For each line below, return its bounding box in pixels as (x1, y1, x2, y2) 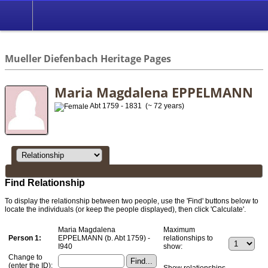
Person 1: (8, 233, 41, 242)
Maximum (163, 225, 195, 234)
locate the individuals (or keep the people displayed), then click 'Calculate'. (5, 205, 246, 214)
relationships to (163, 233, 213, 242)
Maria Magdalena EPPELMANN (54, 83, 253, 101)
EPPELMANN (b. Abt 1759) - (58, 233, 150, 242)
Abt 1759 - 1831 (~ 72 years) (89, 102, 184, 110)
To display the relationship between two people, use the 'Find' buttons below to (5, 196, 258, 205)
